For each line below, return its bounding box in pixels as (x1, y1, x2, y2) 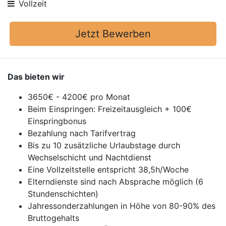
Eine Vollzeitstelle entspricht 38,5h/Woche (28, 164, 189, 175)
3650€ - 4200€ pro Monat (28, 92, 130, 102)
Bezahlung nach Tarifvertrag (28, 128, 136, 138)
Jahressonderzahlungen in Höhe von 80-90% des (28, 201, 215, 211)
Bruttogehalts (28, 213, 79, 223)
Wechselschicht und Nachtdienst (28, 152, 151, 162)
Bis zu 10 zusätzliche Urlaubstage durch (28, 140, 180, 150)
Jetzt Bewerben (75, 28, 151, 40)
